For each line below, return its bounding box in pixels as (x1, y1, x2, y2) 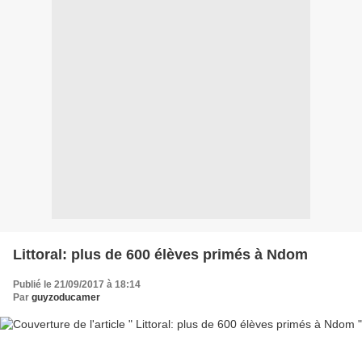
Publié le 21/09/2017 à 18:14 (13, 278, 141, 290)
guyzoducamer (32, 291, 100, 303)
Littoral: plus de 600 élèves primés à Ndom (13, 246, 308, 263)
